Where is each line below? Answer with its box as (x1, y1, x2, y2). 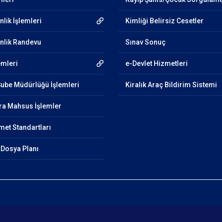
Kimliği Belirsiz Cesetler (125, 17, 204, 25)
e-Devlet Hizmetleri (125, 59, 188, 67)
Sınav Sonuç (125, 38, 166, 46)
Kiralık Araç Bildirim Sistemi (125, 81, 217, 89)
